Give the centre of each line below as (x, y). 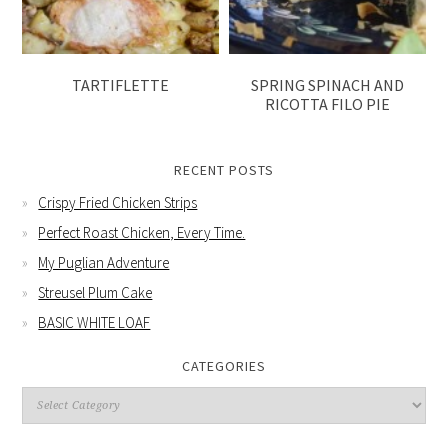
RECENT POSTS (224, 170)
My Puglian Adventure (104, 263)
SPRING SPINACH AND (327, 85)
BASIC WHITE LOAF (94, 323)
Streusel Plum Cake (95, 293)
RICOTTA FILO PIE (327, 104)
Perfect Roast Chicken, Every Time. (142, 233)
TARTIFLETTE (121, 85)
